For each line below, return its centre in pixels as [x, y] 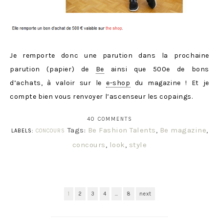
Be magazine [183, 130]
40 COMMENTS [109, 119]
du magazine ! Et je [170, 83]
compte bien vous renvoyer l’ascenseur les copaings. [101, 96]
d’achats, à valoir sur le [58, 83]
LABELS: [23, 131]
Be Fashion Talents [122, 130]
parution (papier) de [53, 69]
